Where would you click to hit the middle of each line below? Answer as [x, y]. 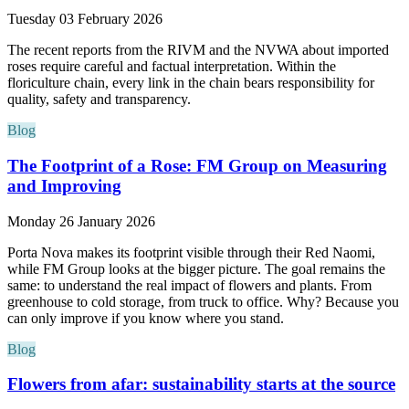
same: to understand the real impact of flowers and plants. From [189, 285]
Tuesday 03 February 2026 [85, 19]
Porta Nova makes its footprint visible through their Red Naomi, [191, 252]
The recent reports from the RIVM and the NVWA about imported [198, 50]
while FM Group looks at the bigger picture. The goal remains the [196, 268]
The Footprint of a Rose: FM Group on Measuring [197, 165]
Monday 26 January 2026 [81, 221]
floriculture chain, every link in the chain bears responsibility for [191, 83]
